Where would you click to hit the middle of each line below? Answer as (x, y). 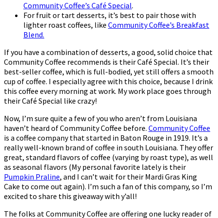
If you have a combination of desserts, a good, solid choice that (108, 52)
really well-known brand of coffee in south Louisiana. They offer (109, 147)
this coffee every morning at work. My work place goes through (108, 91)
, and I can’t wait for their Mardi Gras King (128, 176)
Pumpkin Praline (32, 176)
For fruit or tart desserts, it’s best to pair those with (110, 15)
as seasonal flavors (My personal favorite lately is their (95, 167)
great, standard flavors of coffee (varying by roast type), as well (109, 157)
